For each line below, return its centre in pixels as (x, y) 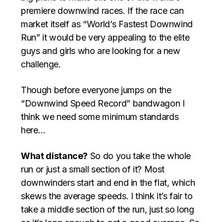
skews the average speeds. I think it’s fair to (107, 196)
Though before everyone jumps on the (96, 90)
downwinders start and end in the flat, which (108, 182)
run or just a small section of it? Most (93, 169)
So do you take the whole (139, 156)
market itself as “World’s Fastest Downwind (107, 24)
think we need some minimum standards (100, 116)
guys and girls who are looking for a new (101, 51)
